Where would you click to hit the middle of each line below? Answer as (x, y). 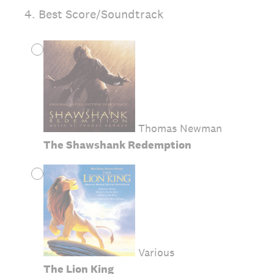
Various (155, 252)
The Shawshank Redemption (117, 145)
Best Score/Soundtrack (101, 14)
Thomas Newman (179, 128)
